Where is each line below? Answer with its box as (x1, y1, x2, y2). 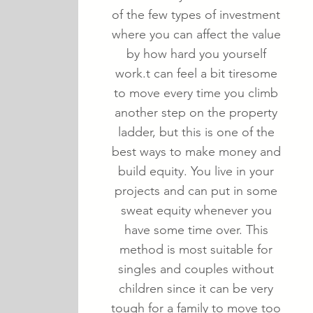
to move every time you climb (114, 85, 278, 101)
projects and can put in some (115, 183, 277, 198)
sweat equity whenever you (120, 203, 272, 218)
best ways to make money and (111, 144, 281, 159)
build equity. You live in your (118, 163, 274, 179)
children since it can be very (119, 281, 273, 296)
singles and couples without (118, 261, 274, 277)
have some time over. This (124, 222, 268, 238)
